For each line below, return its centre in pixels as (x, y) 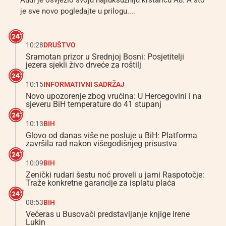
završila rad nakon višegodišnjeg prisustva (101, 144)
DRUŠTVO (60, 45)
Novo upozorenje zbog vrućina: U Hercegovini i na (114, 96)
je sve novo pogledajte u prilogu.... (78, 11)
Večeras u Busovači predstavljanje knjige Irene (108, 214)
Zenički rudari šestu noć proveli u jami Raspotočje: (115, 175)
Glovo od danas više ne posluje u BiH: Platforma (111, 136)
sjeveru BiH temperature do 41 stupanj (94, 104)
